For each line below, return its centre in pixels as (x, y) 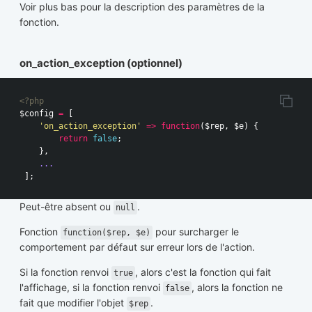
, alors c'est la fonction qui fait (203, 272)
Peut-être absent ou (67, 206)
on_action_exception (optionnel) (101, 63)
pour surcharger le (196, 231)
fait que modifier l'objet (73, 302)
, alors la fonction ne (237, 287)
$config (37, 113)
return (73, 138)
